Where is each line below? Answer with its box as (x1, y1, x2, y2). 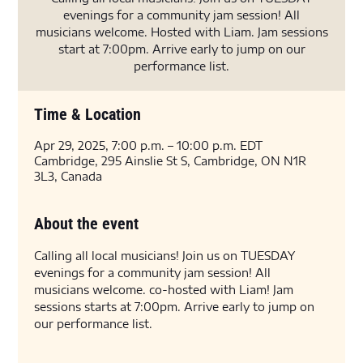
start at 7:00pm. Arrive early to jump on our (58, 42, 305, 56)
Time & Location (34, 105, 142, 124)
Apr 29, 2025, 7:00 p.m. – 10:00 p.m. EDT (34, 139, 263, 152)
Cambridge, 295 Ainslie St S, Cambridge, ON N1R (34, 154, 307, 168)
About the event (34, 214, 139, 233)
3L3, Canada (34, 169, 103, 183)
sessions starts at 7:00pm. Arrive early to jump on (34, 300, 318, 314)
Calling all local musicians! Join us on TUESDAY (34, 249, 299, 263)
